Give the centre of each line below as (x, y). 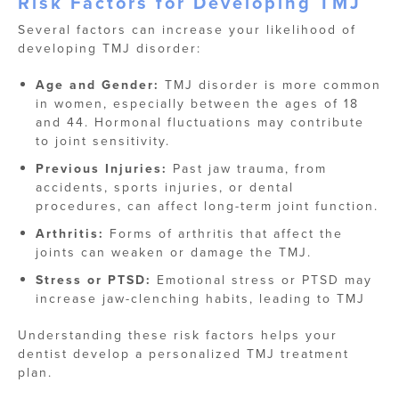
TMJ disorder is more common (270, 85)
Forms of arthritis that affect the (224, 234)
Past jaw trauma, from (247, 169)
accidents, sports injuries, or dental (165, 187)
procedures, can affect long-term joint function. (207, 206)
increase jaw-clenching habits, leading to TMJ (200, 299)
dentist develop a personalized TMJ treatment (183, 354)
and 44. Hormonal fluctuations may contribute (200, 122)
